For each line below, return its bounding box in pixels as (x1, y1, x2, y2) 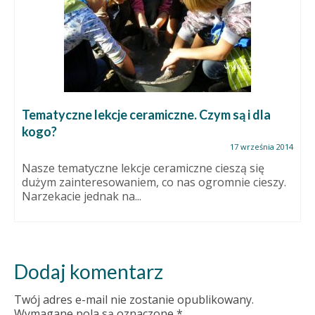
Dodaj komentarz (14, 259, 163, 284)
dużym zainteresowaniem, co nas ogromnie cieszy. (22, 174, 286, 191)
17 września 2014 (230, 141, 293, 153)
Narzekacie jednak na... (22, 188, 141, 205)
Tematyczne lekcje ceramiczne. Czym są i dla (22, 107, 271, 123)
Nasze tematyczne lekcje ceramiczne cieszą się (22, 160, 264, 176)
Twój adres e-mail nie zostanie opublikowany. (14, 292, 254, 308)
